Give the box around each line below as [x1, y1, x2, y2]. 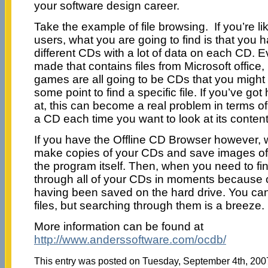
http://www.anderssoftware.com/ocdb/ [33, 233, 226, 246]
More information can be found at [33, 220, 203, 233]
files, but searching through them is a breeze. [33, 199, 264, 212]
